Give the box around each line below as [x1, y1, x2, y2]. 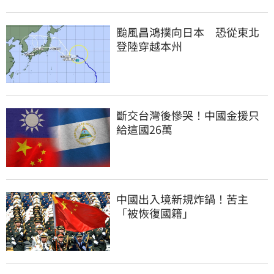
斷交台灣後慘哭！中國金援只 [116, 107, 259, 124]
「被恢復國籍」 [116, 204, 193, 221]
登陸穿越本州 [116, 38, 182, 54]
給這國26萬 [116, 121, 172, 138]
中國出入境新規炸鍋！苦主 [116, 190, 248, 207]
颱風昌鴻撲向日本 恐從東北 [116, 24, 259, 40]
